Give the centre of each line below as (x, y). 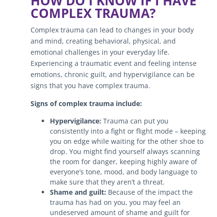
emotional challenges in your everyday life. (100, 52)
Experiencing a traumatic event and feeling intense (113, 63)
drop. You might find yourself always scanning (125, 151)
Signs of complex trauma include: (86, 103)
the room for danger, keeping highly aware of (123, 161)
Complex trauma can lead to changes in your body (112, 30)
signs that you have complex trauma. (90, 85)
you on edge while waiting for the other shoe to (126, 141)
